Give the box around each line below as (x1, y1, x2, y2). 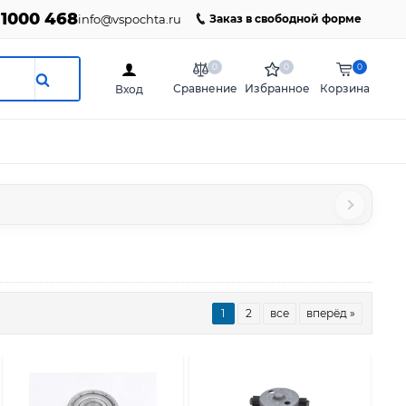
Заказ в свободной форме (209, 12, 362, 25)
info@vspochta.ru (78, 11, 182, 26)
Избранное (245, 81, 311, 95)
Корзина (320, 81, 371, 95)
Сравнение (173, 81, 238, 95)
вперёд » (306, 305, 355, 320)
